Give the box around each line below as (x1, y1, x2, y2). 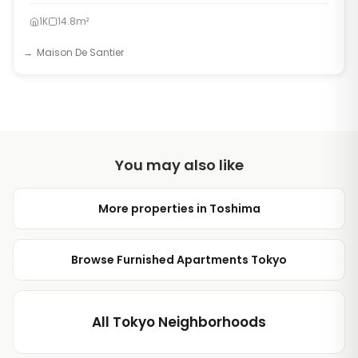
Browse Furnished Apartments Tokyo (71, 252, 287, 268)
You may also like (114, 155, 244, 175)
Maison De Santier (37, 46, 124, 59)
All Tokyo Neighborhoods (92, 312, 266, 332)
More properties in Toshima (97, 201, 261, 217)
